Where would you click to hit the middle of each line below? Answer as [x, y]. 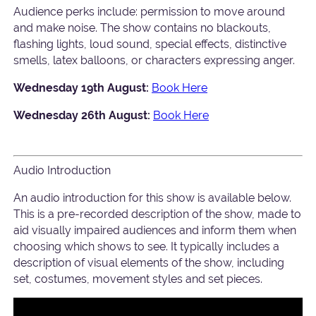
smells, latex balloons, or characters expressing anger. [154, 61]
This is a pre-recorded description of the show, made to [158, 214]
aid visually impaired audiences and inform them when [155, 230]
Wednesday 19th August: [81, 88]
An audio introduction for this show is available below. [153, 197]
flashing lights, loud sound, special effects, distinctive [150, 44]
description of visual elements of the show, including [149, 262]
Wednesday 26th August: [82, 115]
